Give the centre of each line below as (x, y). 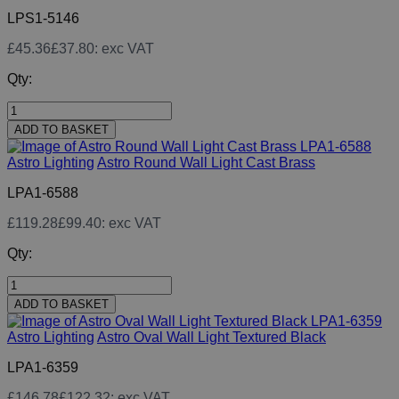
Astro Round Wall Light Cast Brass (206, 163)
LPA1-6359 (43, 368)
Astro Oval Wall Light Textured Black (212, 338)
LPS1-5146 (43, 19)
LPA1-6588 (43, 193)
